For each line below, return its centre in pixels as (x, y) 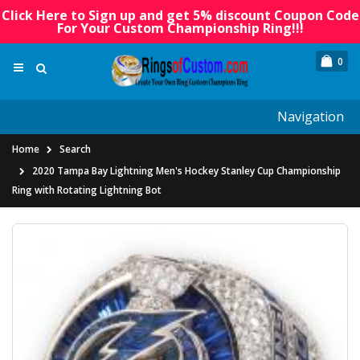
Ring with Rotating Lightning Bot (87, 190)
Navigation (311, 117)
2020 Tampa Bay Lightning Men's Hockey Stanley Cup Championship (186, 171)
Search (75, 149)
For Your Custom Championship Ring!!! (180, 28)
